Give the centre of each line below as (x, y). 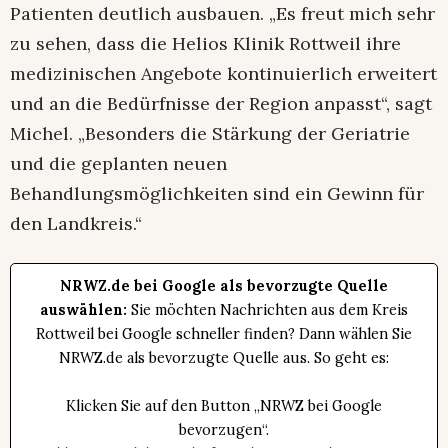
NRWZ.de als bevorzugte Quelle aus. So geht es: (224, 358)
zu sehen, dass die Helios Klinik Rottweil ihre (205, 44)
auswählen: (83, 310)
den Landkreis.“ (76, 224)
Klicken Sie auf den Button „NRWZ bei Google (224, 406)
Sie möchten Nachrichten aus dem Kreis (267, 310)
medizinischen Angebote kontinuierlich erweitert (223, 74)
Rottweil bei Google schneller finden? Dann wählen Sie (224, 334)
